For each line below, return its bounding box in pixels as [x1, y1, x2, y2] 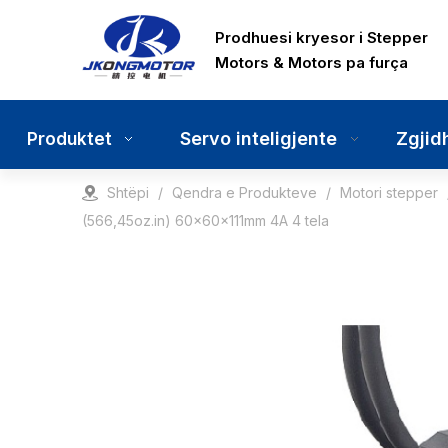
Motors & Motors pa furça [215, 53, 409, 72]
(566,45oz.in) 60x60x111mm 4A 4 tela [82, 212, 329, 229]
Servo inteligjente [179, 128, 337, 149]
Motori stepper [340, 184, 438, 201]
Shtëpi [107, 184, 149, 201]
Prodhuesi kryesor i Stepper [215, 28, 429, 47]
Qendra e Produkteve [172, 184, 317, 201]
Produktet [26, 129, 112, 149]
